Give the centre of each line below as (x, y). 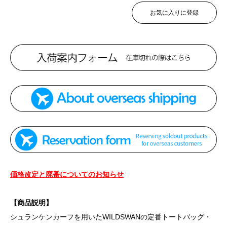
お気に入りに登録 (174, 12)
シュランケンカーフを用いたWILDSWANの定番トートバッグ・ (111, 217)
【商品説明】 (31, 203)
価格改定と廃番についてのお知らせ (67, 175)
